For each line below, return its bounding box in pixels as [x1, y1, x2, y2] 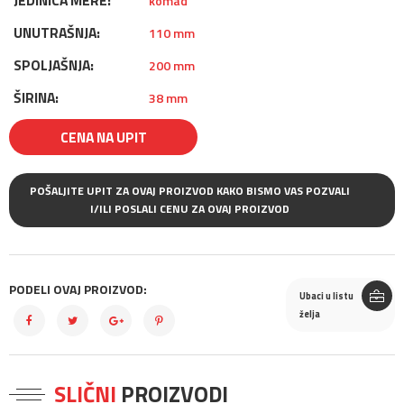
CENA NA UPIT [60, 126, 147, 148]
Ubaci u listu [298, 289, 353, 303]
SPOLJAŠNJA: [14, 54, 94, 76]
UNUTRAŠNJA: [14, 22, 100, 43]
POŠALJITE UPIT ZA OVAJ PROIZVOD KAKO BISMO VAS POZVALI [30, 182, 350, 199]
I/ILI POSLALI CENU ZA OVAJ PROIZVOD [207, 200, 289, 217]
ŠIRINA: [14, 87, 59, 108]
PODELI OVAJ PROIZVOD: [9, 280, 147, 298]
